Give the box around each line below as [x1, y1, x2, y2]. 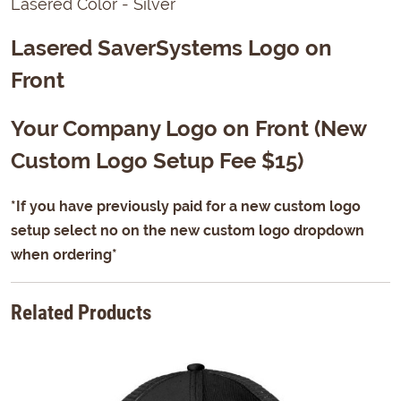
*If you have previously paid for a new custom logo [11, 197, 361, 215]
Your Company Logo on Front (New [11, 115, 366, 141]
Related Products [11, 299, 151, 325]
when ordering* [11, 245, 117, 263]
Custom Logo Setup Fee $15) [11, 147, 303, 174]
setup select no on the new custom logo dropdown [11, 221, 364, 239]
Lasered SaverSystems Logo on [11, 34, 332, 61]
